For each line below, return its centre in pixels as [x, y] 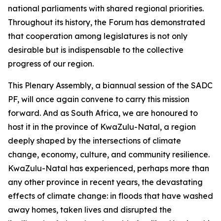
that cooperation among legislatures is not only [98, 36]
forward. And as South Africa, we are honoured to [103, 113]
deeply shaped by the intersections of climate [94, 141]
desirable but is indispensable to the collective [96, 50]
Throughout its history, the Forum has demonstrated [107, 22]
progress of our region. [51, 64]
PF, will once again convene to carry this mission [99, 99]
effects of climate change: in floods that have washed [110, 196]
